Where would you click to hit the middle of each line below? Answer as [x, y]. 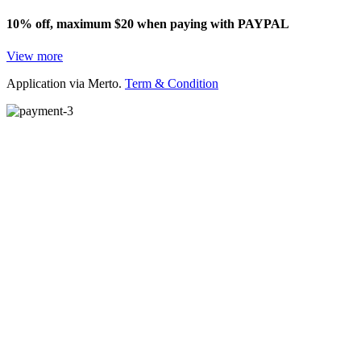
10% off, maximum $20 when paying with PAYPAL [148, 24]
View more [35, 56]
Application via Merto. [66, 83]
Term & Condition [172, 83]
